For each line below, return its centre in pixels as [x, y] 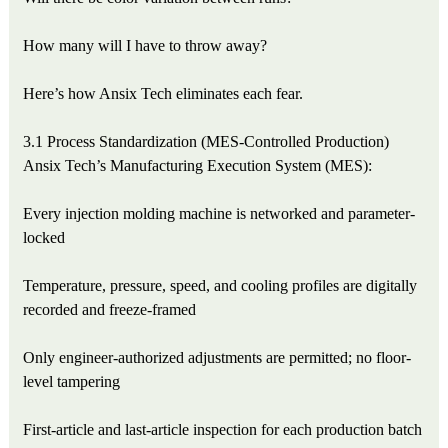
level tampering [72, 381]
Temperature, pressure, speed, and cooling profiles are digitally [220, 285]
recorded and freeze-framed [110, 309]
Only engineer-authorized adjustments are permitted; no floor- [217, 357]
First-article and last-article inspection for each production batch [223, 429]
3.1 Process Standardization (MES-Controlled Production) [206, 141]
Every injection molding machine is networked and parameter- [219, 213]
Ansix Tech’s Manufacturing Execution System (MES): [198, 165]
